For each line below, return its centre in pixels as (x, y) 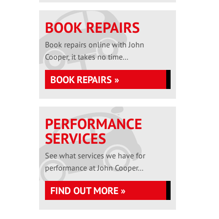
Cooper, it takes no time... (86, 57)
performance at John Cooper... (94, 168)
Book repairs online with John (94, 44)
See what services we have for (95, 155)
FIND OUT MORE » (88, 191)
